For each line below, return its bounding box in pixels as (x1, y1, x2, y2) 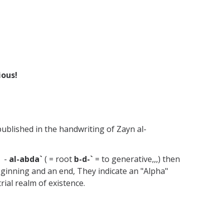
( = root (42, 153, 74, 164)
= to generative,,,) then (93, 153, 180, 164)
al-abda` (9, 153, 42, 164)
